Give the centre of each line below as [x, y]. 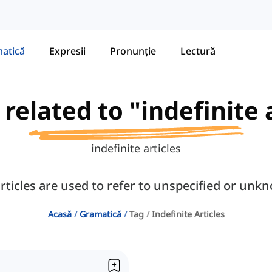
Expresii [67, 51]
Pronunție [133, 51]
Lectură [198, 51]
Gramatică [100, 214]
